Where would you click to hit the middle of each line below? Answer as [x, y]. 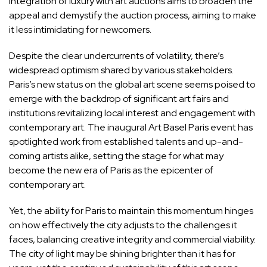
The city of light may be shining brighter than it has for [122, 254]
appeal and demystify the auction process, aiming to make [133, 15]
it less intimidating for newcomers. [80, 30]
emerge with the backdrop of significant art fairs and [119, 99]
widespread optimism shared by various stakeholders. [121, 70]
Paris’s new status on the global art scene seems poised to [132, 85]
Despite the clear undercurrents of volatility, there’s [116, 56]
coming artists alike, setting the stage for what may [116, 156]
